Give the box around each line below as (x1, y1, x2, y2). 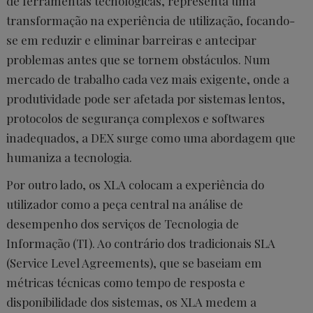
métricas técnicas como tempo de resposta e (6, 275, 245, 290)
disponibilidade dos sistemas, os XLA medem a (6, 294, 256, 310)
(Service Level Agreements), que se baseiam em (6, 255, 262, 270)
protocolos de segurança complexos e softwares (6, 110, 265, 126)
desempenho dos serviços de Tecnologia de (6, 216, 239, 231)
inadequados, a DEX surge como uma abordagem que (6, 130, 296, 145)
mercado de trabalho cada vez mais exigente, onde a (6, 71, 289, 87)
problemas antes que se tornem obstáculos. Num (6, 52, 270, 67)
